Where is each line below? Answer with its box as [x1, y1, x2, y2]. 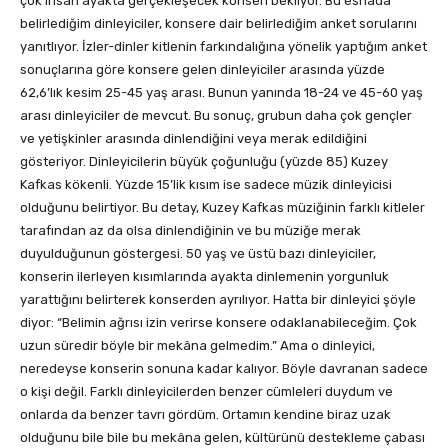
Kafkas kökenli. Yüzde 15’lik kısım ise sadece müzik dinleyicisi [20, 177, 392, 193]
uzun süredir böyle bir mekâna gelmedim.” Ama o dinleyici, [20, 338, 375, 354]
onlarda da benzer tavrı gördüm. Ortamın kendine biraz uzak [20, 407, 391, 423]
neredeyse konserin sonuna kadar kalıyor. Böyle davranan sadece [20, 361, 428, 377]
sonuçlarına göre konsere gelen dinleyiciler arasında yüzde [20, 62, 385, 78]
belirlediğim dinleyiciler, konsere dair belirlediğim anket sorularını [20, 16, 417, 32]
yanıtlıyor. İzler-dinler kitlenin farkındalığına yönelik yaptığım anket [20, 39, 427, 55]
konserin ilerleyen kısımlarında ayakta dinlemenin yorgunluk [20, 269, 389, 285]
